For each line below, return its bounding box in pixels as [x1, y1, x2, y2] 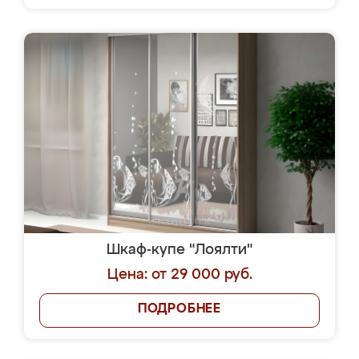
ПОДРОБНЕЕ [137, 303, 222, 316]
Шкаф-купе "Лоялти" [107, 243, 252, 257]
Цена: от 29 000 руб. [107, 268, 252, 282]
